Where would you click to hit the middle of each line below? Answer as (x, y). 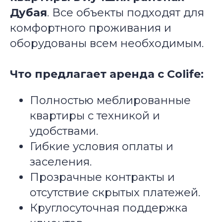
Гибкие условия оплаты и (102, 146)
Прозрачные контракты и (102, 177)
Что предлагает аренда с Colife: (107, 74)
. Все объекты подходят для (126, 13)
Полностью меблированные (110, 100)
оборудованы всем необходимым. (107, 43)
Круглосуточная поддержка (109, 208)
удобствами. (64, 131)
